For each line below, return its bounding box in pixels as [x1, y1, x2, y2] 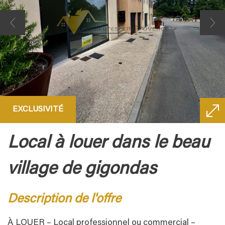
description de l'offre [17, 193, 121, 206]
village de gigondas [8, 161, 157, 179]
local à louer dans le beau [8, 135, 18, 153]
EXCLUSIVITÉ [13, 105, 63, 114]
